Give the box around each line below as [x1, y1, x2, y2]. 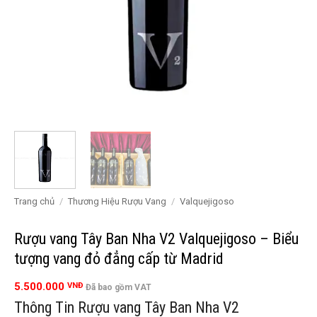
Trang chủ [14, 196, 54, 207]
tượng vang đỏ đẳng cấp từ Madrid [14, 249, 224, 267]
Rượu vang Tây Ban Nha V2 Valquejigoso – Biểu [14, 229, 299, 248]
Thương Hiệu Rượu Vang [67, 196, 166, 207]
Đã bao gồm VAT [86, 282, 151, 293]
